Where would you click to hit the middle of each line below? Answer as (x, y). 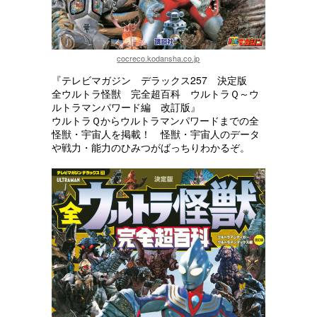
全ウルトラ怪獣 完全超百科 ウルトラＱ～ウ (155, 94)
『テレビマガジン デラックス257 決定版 (154, 80)
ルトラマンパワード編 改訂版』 (126, 107)
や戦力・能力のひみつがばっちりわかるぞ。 (150, 148)
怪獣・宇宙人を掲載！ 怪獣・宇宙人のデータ (155, 134)
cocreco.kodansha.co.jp (158, 58)
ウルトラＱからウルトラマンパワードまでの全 (155, 121)
